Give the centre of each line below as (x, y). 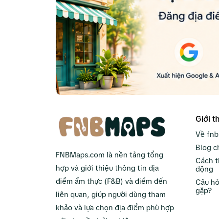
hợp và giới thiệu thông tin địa (107, 168)
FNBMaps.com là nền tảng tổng (109, 155)
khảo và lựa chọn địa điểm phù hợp (115, 208)
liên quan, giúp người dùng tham (111, 195)
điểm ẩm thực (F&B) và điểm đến (111, 181)
